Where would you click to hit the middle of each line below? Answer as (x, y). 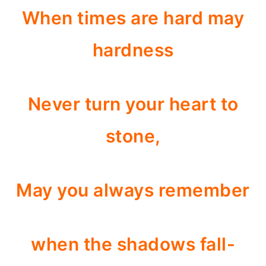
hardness (133, 50)
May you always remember (133, 190)
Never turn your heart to (133, 104)
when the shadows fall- (133, 244)
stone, (133, 136)
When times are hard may (133, 18)
